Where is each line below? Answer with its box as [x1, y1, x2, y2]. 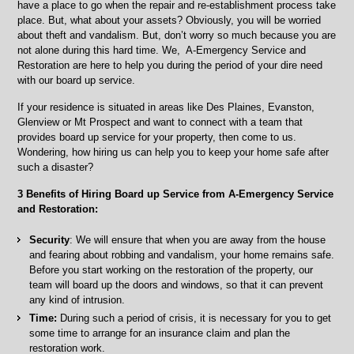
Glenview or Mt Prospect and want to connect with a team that [17, 116, 303, 128]
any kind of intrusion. [29, 294, 126, 306]
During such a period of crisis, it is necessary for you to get [60, 312, 332, 324]
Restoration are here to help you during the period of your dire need [17, 59, 323, 71]
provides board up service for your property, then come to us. [17, 131, 297, 143]
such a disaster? [17, 161, 94, 173]
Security [29, 234, 70, 246]
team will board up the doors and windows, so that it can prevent [29, 279, 324, 291]
